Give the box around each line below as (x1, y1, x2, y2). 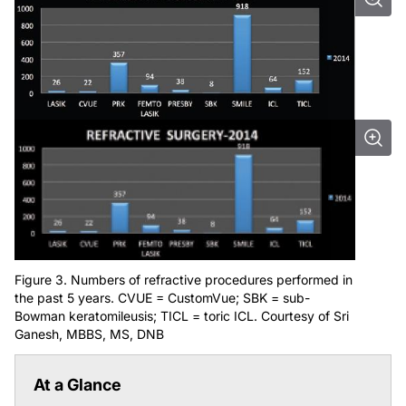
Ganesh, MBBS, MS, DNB (14, 326, 164, 343)
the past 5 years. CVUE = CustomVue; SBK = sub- (14, 290, 310, 306)
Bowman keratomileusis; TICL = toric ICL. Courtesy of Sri (14, 308, 349, 324)
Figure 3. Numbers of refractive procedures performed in (14, 272, 353, 288)
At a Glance (34, 375, 121, 395)
